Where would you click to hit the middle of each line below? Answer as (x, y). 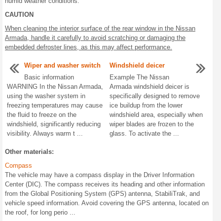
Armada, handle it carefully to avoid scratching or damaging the (95, 38)
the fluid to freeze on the (42, 115)
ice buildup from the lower (146, 105)
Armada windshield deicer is (150, 87)
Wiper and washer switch (62, 65)
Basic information (49, 77)
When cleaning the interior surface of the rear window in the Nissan (100, 28)
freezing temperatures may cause (55, 105)
